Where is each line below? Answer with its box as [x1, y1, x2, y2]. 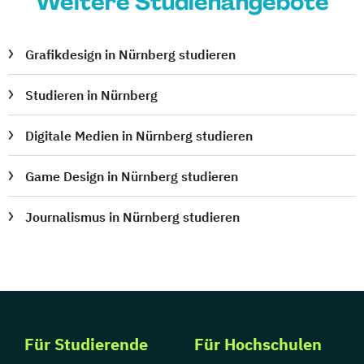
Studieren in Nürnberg [25, 86, 158, 103]
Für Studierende [24, 332, 148, 355]
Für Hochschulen [194, 332, 322, 355]
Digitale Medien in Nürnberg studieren [25, 127, 253, 144]
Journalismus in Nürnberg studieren [25, 208, 240, 225]
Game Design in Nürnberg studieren [25, 167, 239, 184]
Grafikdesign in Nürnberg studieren [25, 45, 236, 63]
